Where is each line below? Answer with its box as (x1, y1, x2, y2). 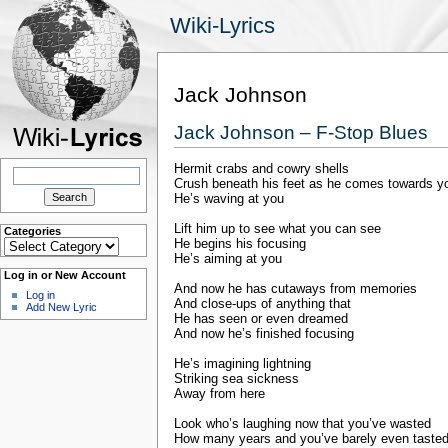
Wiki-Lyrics (170, 13, 275, 38)
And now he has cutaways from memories (174, 281, 417, 297)
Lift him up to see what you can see (174, 221, 381, 237)
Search (3, 163, 39, 175)
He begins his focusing (174, 236, 306, 252)
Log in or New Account (4, 269, 126, 281)
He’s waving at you (174, 191, 284, 207)
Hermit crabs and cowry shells (174, 161, 349, 177)
